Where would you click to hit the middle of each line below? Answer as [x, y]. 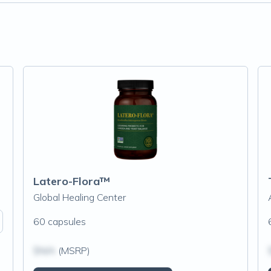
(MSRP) [73, 250]
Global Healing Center [79, 197]
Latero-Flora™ [71, 181]
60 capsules [59, 221]
